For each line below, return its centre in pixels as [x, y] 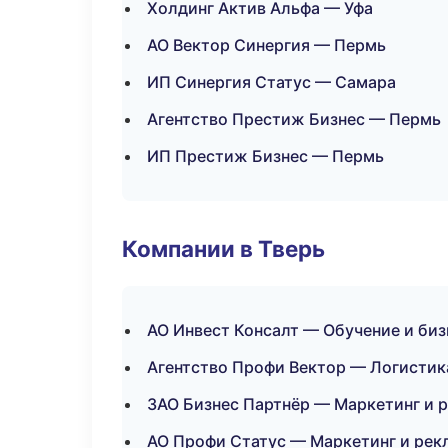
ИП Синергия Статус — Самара [271, 82]
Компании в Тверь [223, 248]
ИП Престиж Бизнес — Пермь [265, 156]
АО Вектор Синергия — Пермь [266, 45]
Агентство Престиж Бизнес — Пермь [294, 119]
